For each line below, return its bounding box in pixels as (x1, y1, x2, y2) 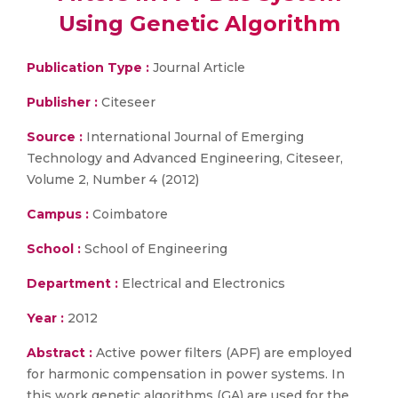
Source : (27, 129, 83, 145)
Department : (27, 275, 118, 291)
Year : (27, 310, 64, 326)
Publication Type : (27, 60, 149, 76)
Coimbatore (89, 206, 168, 222)
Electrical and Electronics (118, 275, 285, 291)
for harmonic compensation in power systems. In (27, 366, 345, 382)
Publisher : (27, 94, 101, 110)
